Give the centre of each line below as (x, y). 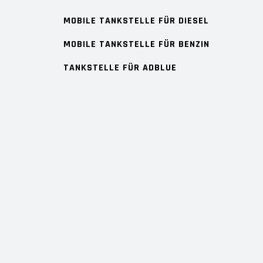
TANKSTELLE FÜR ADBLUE (120, 68)
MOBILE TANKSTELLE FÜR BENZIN (136, 44)
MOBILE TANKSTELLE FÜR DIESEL (136, 21)
